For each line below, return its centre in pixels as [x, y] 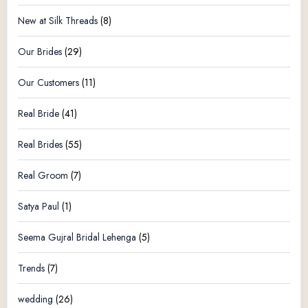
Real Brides [40, 144]
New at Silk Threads [58, 20]
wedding [35, 299]
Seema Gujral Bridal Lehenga [77, 237]
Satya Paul [38, 206]
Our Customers [48, 82]
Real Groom [43, 175]
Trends [31, 268]
